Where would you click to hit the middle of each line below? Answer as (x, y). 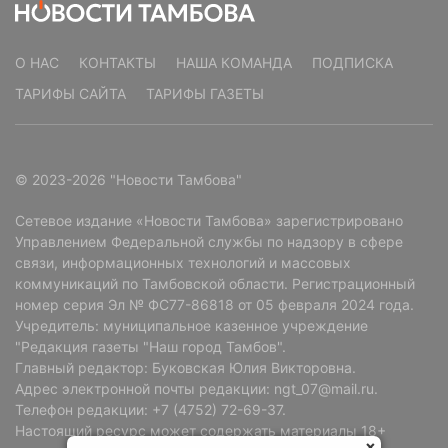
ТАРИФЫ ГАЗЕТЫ (205, 93)
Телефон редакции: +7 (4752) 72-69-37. (150, 409)
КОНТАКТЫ (117, 62)
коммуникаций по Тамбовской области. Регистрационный (215, 283)
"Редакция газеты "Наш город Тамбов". (150, 346)
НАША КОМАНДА (234, 62)
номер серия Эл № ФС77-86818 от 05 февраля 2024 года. (214, 304)
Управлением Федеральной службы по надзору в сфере (209, 241)
